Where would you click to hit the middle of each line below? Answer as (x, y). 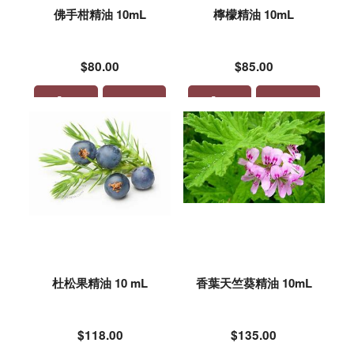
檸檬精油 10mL (254, 14)
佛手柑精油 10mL (100, 14)
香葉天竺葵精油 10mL (254, 282)
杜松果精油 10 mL (100, 282)
